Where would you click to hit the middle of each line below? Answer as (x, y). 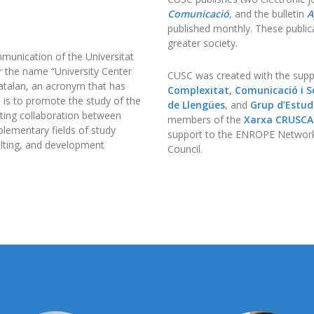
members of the (206, 120)
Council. (185, 149)
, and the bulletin (268, 14)
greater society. (203, 43)
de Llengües (196, 105)
